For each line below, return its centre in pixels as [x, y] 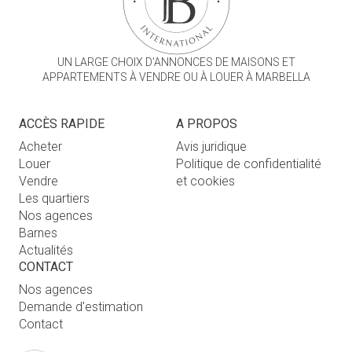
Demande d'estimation [81, 307]
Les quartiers [54, 199]
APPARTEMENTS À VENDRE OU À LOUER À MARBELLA [176, 77]
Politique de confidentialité [249, 164]
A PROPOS [207, 124]
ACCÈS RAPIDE [62, 124]
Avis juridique [211, 147]
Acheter [40, 147]
